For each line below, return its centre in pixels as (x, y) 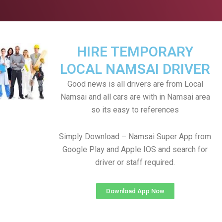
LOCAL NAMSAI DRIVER (135, 69)
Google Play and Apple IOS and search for (135, 149)
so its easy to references (135, 110)
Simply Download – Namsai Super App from (135, 137)
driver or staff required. (135, 162)
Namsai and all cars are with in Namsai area (135, 97)
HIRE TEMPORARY (135, 52)
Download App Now (135, 191)
